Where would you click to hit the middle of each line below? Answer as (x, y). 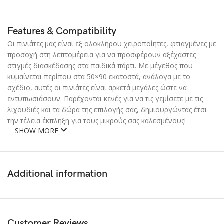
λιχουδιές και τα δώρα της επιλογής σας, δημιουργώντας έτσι (107, 109)
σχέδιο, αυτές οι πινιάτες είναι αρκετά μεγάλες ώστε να (97, 87)
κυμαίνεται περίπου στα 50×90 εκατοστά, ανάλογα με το (99, 76)
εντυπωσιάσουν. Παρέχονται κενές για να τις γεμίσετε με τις (105, 98)
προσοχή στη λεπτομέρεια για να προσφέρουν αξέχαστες (102, 54)
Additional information (57, 174)
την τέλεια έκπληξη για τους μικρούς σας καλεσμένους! (97, 120)
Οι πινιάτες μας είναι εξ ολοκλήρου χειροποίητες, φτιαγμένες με (112, 43)
